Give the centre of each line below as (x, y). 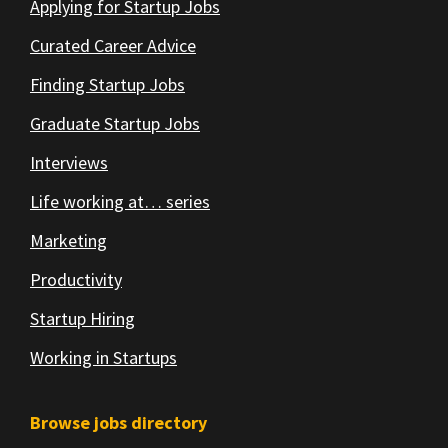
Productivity (76, 280)
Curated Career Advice (113, 46)
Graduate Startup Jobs (115, 124)
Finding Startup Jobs (107, 85)
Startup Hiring (82, 319)
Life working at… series (120, 202)
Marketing (68, 241)
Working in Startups (103, 358)
